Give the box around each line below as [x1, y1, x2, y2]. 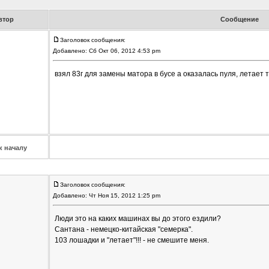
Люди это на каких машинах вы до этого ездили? [54, 214, 221, 223]
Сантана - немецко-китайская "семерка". [54, 225, 193, 234]
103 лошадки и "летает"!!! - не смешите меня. [54, 236, 209, 245]
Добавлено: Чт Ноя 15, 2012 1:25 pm [52, 192, 162, 199]
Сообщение [220, 16, 259, 23]
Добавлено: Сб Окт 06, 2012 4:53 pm [52, 47, 162, 55]
